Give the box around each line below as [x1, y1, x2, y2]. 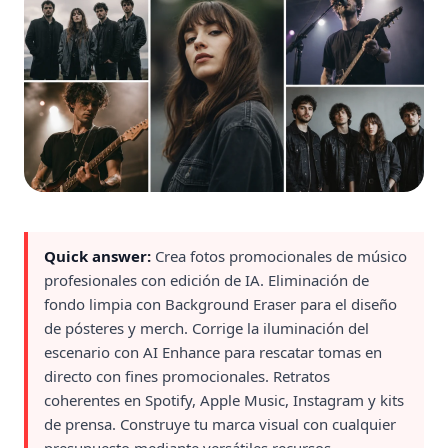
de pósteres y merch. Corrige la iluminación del [44, 318, 369, 338]
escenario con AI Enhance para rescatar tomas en [44, 342, 382, 362]
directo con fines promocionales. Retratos [44, 366, 330, 386]
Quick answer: [44, 246, 155, 266]
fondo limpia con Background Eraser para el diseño [44, 294, 397, 314]
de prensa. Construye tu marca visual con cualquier [44, 414, 396, 434]
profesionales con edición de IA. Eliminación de [44, 270, 369, 290]
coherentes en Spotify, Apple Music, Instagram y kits [44, 390, 404, 410]
